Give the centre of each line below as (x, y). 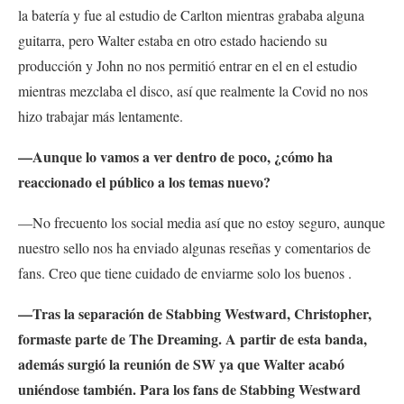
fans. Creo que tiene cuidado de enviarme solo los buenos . (187, 272)
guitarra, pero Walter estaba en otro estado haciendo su (173, 40)
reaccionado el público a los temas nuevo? (144, 181)
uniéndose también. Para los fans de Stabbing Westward (189, 389)
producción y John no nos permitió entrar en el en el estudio (188, 65)
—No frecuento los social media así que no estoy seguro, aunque (202, 222)
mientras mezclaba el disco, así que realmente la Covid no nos (193, 90)
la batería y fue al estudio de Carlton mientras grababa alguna (191, 14)
